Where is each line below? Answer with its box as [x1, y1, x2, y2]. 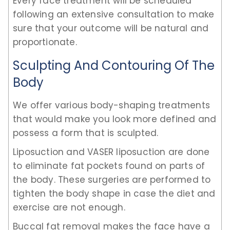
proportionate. [13, 35, 77, 48]
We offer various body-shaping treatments [13, 99, 210, 111]
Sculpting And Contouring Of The [13, 56, 215, 74]
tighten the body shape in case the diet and [13, 187, 216, 200]
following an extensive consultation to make [13, 8, 215, 21]
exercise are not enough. [13, 201, 125, 214]
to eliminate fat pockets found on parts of [13, 159, 205, 172]
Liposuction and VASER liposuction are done [13, 145, 210, 158]
